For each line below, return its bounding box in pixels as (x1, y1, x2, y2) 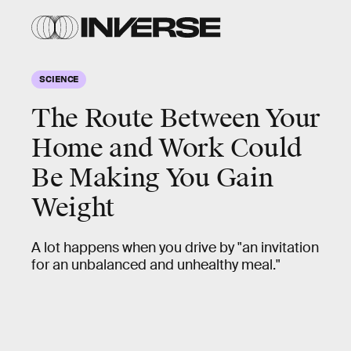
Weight (31, 192, 115, 224)
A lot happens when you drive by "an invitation (31, 239, 319, 256)
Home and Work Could (31, 132, 302, 165)
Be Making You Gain (31, 162, 273, 194)
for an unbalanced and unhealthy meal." (31, 256, 280, 273)
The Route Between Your (31, 103, 320, 135)
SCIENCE (39, 73, 79, 84)
